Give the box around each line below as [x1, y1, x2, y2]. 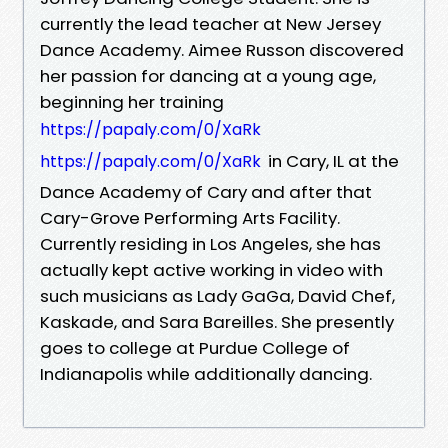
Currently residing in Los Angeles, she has [40, 231, 381, 256]
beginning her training [40, 89, 224, 114]
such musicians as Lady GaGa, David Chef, [40, 283, 395, 308]
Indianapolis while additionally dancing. [40, 361, 372, 386]
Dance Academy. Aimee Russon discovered [40, 37, 404, 62]
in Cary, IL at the [264, 148, 399, 173]
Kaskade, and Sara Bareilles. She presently [40, 309, 394, 334]
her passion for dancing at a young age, [40, 63, 376, 88]
